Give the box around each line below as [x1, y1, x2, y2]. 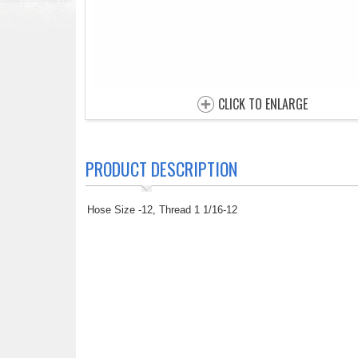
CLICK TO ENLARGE [218, 94, 308, 113]
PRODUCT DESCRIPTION [85, 156, 237, 181]
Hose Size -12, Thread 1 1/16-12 [86, 204, 237, 216]
